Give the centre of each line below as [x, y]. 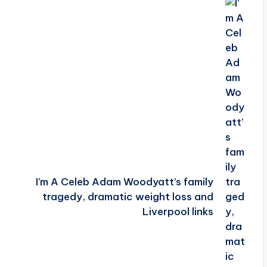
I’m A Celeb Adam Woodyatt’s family [125, 182]
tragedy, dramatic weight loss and [128, 197]
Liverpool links [178, 212]
